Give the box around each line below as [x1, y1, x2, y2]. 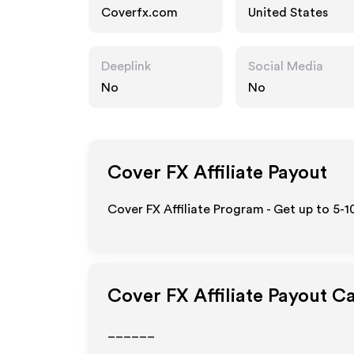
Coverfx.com [101, 6, 178, 19]
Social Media [248, 60, 323, 73]
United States [248, 6, 328, 19]
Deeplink [101, 60, 151, 73]
